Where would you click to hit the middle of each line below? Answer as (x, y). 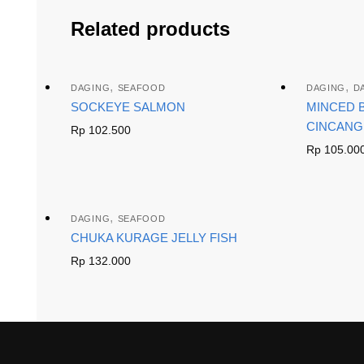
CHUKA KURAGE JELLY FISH (154, 238)
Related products (150, 28)
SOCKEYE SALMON (128, 106)
